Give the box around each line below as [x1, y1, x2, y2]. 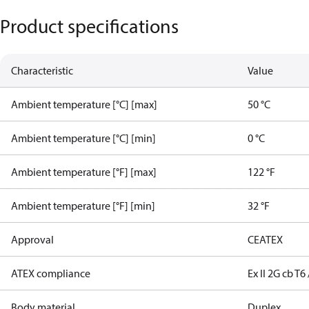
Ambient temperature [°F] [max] [11, 165, 157, 179]
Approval [11, 232, 54, 246]
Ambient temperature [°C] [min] [11, 131, 156, 145]
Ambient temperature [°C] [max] [11, 97, 157, 111]
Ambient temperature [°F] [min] [11, 199, 155, 212]
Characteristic [11, 63, 73, 77]
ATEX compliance [11, 266, 90, 280]
